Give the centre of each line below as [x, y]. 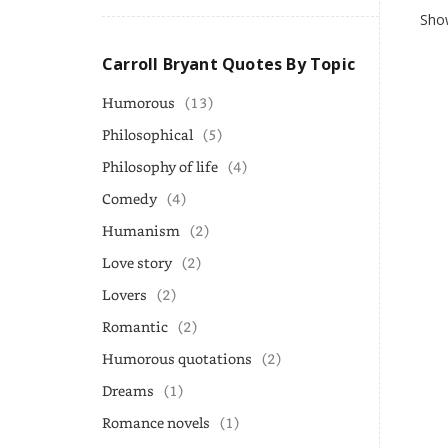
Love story [137, 262]
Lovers [124, 294]
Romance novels [156, 422]
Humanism [141, 230]
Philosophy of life [160, 166]
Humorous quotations [177, 358]
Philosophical [147, 134]
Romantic [135, 326]
